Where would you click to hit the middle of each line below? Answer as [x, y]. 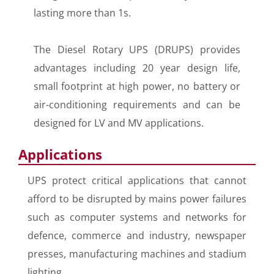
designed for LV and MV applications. [119, 123]
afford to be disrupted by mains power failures [137, 199]
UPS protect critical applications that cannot [137, 181]
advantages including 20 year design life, [137, 68]
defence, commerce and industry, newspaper [137, 236]
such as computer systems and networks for [137, 217]
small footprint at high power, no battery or [137, 87]
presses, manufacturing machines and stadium [137, 254]
